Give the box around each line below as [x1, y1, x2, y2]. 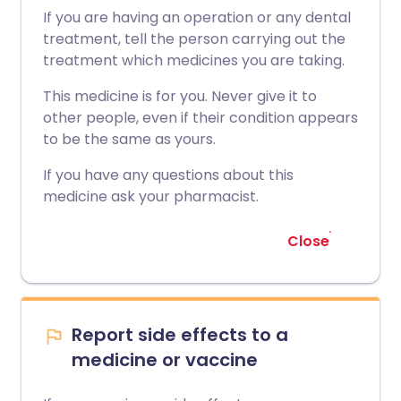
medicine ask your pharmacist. [43, 186, 259, 208]
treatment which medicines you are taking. [43, 50, 345, 72]
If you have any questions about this [43, 165, 294, 186]
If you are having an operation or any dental [43, 7, 351, 29]
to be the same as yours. [43, 129, 216, 150]
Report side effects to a [72, 322, 288, 348]
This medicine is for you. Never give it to [43, 86, 317, 107]
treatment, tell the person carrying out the [43, 29, 346, 50]
